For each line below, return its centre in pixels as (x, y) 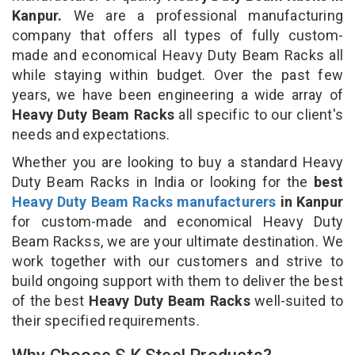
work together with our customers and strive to (177, 261)
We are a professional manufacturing (202, 15)
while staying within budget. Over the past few (177, 74)
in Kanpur (309, 201)
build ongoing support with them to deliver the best (177, 281)
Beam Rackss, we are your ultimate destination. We (177, 241)
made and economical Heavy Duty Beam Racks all (177, 55)
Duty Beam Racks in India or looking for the (163, 181)
